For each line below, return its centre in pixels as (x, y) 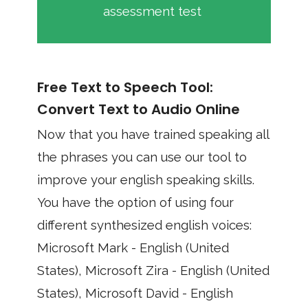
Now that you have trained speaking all (153, 134)
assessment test (152, 11)
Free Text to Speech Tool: (125, 87)
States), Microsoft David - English (135, 293)
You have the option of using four (135, 202)
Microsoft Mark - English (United (133, 248)
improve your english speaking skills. (130, 180)
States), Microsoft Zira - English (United (153, 271)
